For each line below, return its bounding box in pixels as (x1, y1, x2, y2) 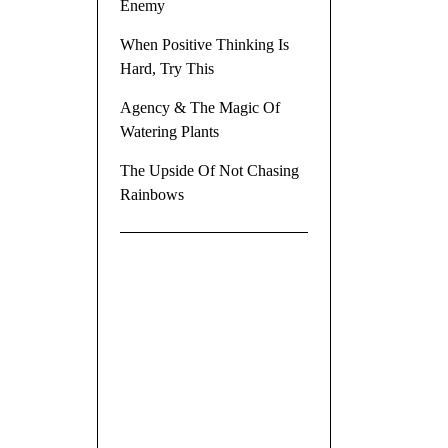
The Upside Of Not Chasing (119, 161, 299, 179)
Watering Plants (119, 122, 219, 140)
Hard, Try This (119, 59, 214, 77)
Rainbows (119, 185, 184, 203)
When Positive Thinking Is (119, 35, 289, 53)
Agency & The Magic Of (119, 98, 280, 116)
